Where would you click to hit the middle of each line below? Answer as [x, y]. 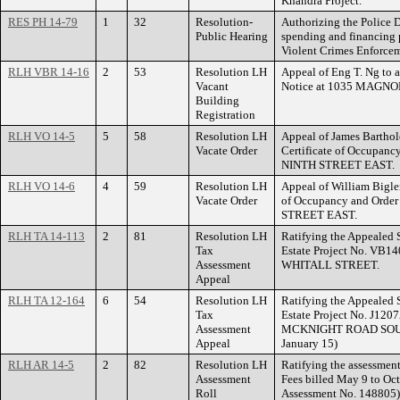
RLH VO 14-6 [42, 186]
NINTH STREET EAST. [338, 165]
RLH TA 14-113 [46, 236]
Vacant [212, 86]
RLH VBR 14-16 [49, 72]
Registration [225, 115]
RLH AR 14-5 [41, 365]
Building [217, 100]
